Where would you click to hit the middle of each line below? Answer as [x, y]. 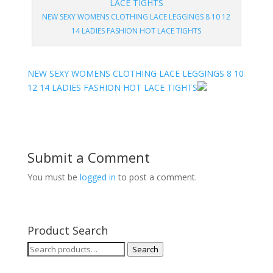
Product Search [67, 230]
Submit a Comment [88, 157]
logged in [97, 177]
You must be [53, 177]
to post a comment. [156, 177]
